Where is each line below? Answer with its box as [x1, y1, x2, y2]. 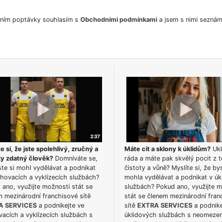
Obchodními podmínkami [80, 15, 157, 23]
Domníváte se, [53, 155, 98, 163]
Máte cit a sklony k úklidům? [124, 145, 211, 153]
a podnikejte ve [36, 202, 84, 210]
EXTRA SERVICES [137, 202, 192, 210]
